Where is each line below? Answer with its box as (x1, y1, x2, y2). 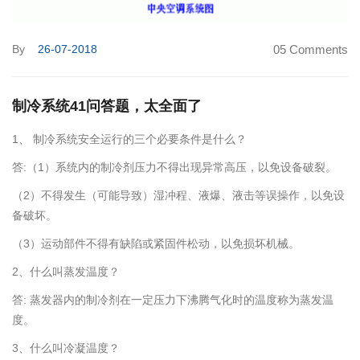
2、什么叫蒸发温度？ (12, 265, 120, 279)
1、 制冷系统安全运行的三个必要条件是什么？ (12, 133, 247, 146)
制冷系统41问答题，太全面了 (12, 98, 202, 115)
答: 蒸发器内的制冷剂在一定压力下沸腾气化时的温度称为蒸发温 (12, 293, 333, 307)
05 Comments (273, 43, 348, 57)
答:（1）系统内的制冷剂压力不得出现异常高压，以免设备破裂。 (12, 161, 337, 174)
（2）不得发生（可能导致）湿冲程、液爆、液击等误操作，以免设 (12, 189, 345, 202)
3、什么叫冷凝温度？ (12, 342, 120, 355)
